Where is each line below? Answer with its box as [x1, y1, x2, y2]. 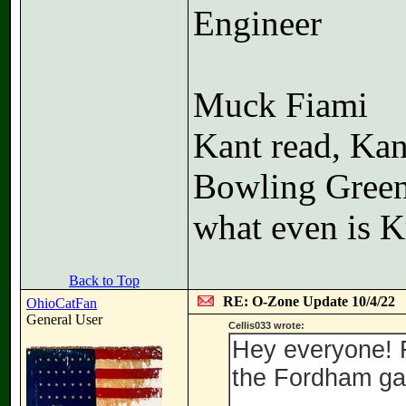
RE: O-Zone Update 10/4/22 [223, 294, 395, 309]
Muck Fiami [193, 85, 368, 124]
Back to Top [69, 273, 140, 288]
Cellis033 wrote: [227, 320, 304, 331]
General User [26, 312, 102, 327]
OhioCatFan [26, 295, 97, 311]
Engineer [193, 4, 322, 43]
